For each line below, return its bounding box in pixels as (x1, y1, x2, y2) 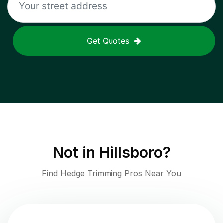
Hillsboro (99, 143, 163, 162)
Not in (52, 143, 99, 162)
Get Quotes (87, 36, 129, 46)
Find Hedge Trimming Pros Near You (42, 168, 181, 179)
